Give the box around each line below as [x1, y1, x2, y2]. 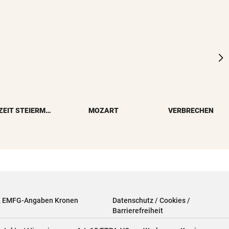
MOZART [88, 106, 119, 114]
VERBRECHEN [168, 106, 214, 114]
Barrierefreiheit [112, 206, 163, 215]
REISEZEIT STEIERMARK [45, 106, 51, 114]
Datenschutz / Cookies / [112, 196, 190, 204]
